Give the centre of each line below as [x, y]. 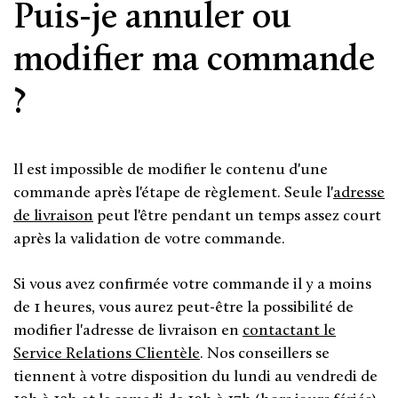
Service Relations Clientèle [107, 353]
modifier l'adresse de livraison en [128, 330]
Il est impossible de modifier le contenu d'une [171, 169]
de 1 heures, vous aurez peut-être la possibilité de [183, 306]
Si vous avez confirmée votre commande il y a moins [192, 283]
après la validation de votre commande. [149, 238]
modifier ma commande [194, 58]
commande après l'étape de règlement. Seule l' [173, 192]
